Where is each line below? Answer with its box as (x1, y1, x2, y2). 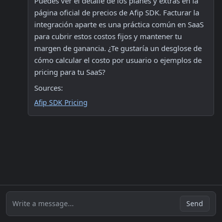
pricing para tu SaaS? (34, 67, 106, 77)
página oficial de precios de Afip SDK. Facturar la (34, 7, 199, 17)
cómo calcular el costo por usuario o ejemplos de (34, 55, 202, 65)
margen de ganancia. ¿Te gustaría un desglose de (34, 43, 202, 53)
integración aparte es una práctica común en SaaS (34, 19, 204, 29)
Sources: (34, 83, 63, 93)
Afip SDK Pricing (34, 98, 88, 107)
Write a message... (12, 199, 74, 208)
